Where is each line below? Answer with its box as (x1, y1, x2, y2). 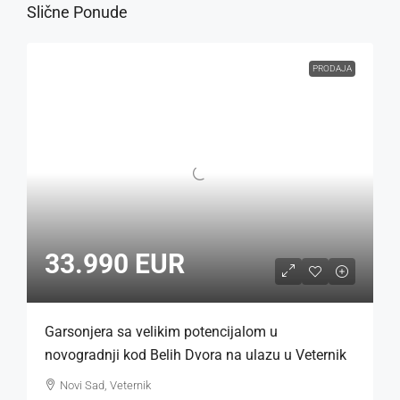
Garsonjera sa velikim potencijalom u (45, 322, 278, 340)
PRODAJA (312, 62, 352, 73)
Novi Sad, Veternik (60, 378, 151, 392)
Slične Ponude (27, 2, 128, 21)
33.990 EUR (45, 247, 185, 279)
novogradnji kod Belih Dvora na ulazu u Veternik (45, 346, 346, 363)
